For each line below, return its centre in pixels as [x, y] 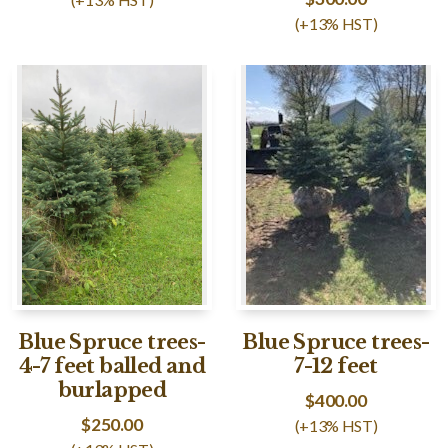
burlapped [112, 390]
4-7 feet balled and [112, 366]
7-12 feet [336, 366]
